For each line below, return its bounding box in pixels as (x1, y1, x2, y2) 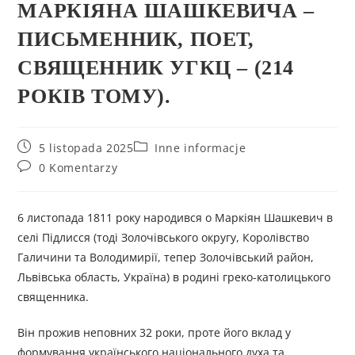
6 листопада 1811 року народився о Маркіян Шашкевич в (17, 210, 334, 226)
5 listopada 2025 (39, 140, 134, 156)
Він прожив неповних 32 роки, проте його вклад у (17, 325, 292, 341)
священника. (17, 289, 90, 305)
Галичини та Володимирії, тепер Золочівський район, (17, 250, 315, 265)
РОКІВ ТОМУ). (17, 85, 171, 109)
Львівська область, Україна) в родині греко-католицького (17, 269, 331, 285)
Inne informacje (155, 140, 246, 156)
